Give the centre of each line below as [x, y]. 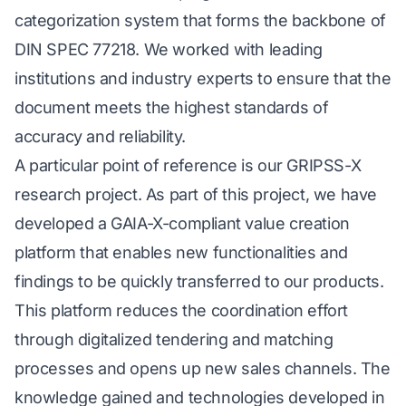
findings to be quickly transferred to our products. [199, 282]
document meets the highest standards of [172, 108]
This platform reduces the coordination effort [182, 311]
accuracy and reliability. [101, 137]
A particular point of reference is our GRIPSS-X [188, 166]
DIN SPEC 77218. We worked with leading [169, 50]
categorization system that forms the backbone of [200, 21]
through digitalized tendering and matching [174, 340]
